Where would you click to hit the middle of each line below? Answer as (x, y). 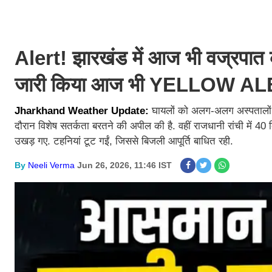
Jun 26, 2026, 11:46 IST (124, 165)
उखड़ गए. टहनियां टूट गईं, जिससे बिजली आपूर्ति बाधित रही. (124, 141)
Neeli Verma (51, 165)
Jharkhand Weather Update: (83, 111)
